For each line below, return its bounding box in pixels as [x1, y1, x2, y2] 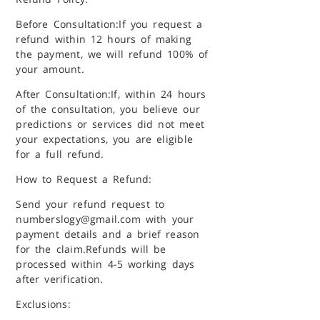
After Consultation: [16, 87, 111, 101]
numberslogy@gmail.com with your [16, 212, 194, 226]
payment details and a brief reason [16, 227, 200, 241]
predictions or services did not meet [16, 117, 204, 131]
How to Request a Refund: [16, 172, 152, 186]
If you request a [119, 17, 203, 31]
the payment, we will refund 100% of [16, 47, 209, 61]
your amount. [16, 62, 84, 76]
